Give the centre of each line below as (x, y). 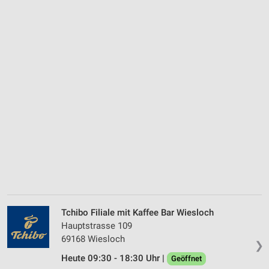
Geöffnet (186, 259)
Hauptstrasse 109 (97, 226)
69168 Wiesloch (93, 239)
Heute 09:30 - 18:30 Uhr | (114, 258)
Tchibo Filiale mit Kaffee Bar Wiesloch (138, 213)
